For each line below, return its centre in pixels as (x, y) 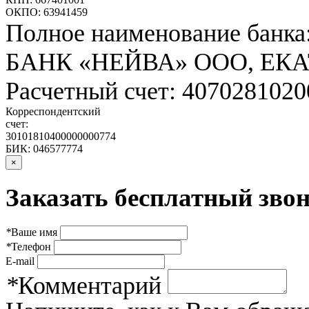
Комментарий (90, 285)
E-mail (20, 261)
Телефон (31, 246)
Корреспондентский (53, 112)
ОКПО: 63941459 (47, 12)
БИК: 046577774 (44, 149)
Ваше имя (34, 232)
